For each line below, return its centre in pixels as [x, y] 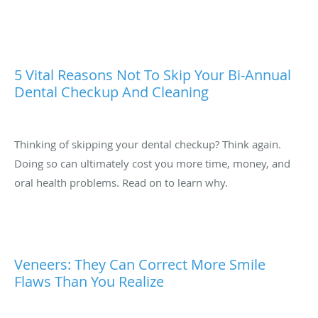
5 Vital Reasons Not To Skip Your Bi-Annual [153, 75]
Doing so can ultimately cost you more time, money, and [152, 164]
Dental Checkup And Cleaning [111, 92]
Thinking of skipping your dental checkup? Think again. [148, 144]
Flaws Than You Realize [89, 282]
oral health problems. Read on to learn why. [121, 183]
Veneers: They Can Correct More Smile [140, 265]
